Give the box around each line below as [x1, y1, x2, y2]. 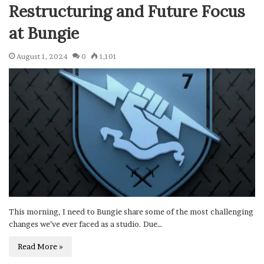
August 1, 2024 [16, 52, 68, 61]
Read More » [18, 242, 63, 252]
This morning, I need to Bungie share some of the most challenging [9, 207, 253, 217]
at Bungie [9, 23, 79, 44]
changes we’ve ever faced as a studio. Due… [9, 219, 162, 229]
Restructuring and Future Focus [9, 1, 245, 22]
